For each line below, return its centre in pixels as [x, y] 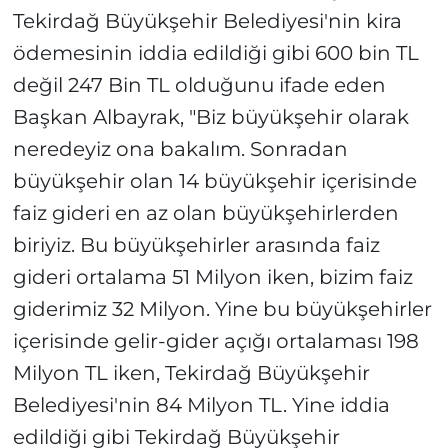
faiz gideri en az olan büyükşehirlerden [205, 213]
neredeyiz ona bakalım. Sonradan [180, 149]
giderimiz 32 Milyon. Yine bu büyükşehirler [222, 309]
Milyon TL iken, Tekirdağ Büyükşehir [191, 373]
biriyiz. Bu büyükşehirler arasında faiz [196, 245]
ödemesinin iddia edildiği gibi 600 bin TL [215, 53]
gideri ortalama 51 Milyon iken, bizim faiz [212, 277]
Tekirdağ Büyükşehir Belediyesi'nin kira [207, 21]
